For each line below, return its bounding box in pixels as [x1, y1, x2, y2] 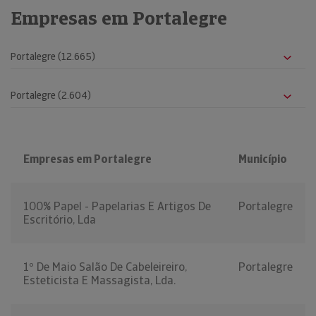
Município [238, 152, 287, 167]
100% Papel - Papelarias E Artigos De [23, 199, 211, 214]
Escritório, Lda [23, 212, 96, 228]
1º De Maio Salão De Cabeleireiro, [23, 260, 187, 275]
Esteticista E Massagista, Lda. [23, 273, 176, 288]
